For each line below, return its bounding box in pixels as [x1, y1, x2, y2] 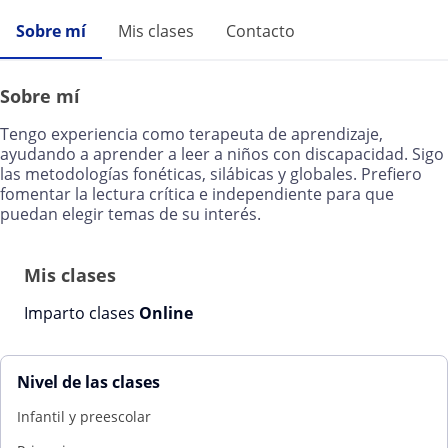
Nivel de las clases [17, 371, 160, 393]
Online [139, 302, 193, 324]
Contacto [226, 20, 295, 42]
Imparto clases [24, 302, 139, 324]
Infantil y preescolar [17, 407, 151, 426]
